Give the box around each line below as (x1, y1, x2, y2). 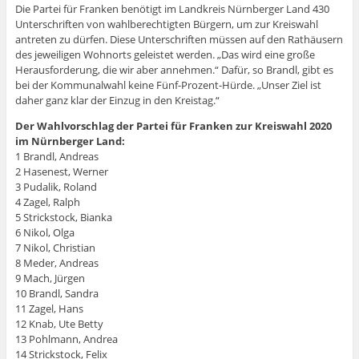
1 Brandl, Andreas (14, 149, 99, 164)
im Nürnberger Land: (14, 134, 125, 149)
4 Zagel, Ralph (14, 195, 80, 210)
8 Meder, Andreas (14, 256, 99, 271)
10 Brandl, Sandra (14, 286, 99, 301)
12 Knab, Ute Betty (14, 317, 103, 332)
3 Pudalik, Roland (14, 179, 97, 195)
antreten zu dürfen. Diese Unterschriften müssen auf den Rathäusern (14, 32, 343, 47)
